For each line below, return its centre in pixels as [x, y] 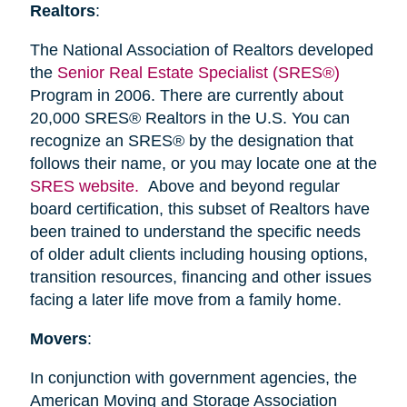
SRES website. [86, 187]
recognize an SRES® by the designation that [191, 141]
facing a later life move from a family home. [185, 300]
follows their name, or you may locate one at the [203, 164]
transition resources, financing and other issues [200, 278]
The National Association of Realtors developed [201, 50]
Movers [58, 339]
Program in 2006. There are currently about [186, 96]
